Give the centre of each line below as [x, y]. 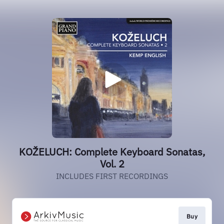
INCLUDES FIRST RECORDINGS [112, 176]
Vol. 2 [112, 164]
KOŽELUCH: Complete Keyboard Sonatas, [112, 152]
